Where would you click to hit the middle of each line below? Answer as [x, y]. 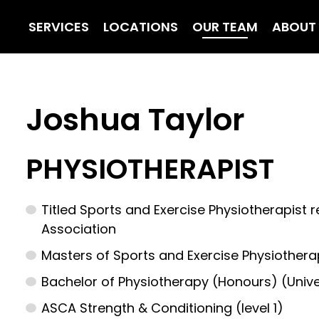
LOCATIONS [141, 26]
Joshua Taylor [135, 120]
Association [78, 229]
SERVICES [59, 26]
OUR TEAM [225, 26]
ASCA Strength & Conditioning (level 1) [164, 308]
